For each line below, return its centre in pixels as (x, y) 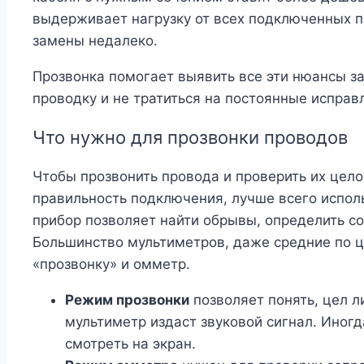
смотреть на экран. (130, 344)
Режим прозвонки (127, 300)
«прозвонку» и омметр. (111, 264)
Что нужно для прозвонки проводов (190, 138)
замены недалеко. (95, 41)
